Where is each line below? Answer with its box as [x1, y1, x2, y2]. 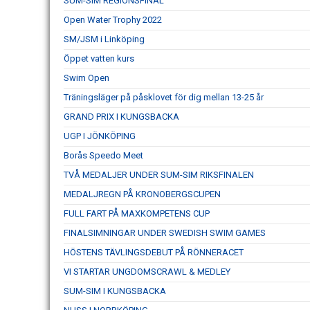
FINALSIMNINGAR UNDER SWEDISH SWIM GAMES [64, 227, 266, 238]
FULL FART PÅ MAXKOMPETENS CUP [64, 208, 210, 219]
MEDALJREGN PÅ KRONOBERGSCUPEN [64, 188, 221, 199]
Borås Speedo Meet [64, 149, 143, 161]
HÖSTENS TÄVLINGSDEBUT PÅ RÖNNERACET [64, 246, 244, 257]
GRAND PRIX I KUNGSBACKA [64, 111, 179, 122]
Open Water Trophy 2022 [64, 14, 162, 25]
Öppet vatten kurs [64, 53, 134, 64]
